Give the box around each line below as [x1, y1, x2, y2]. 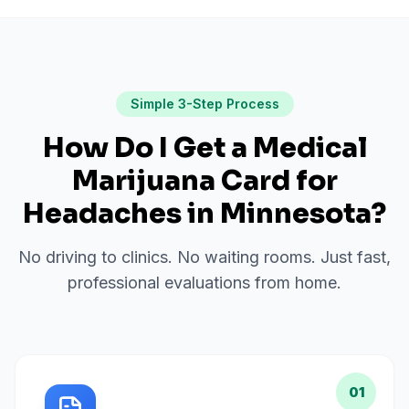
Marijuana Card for [71, 163, 338, 198]
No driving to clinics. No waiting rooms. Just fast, [18, 247, 391, 267]
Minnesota [220, 196, 371, 231]
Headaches [23, 196, 182, 231]
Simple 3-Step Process [130, 96, 279, 111]
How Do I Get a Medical [42, 131, 367, 165]
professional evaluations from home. [68, 273, 341, 292]
